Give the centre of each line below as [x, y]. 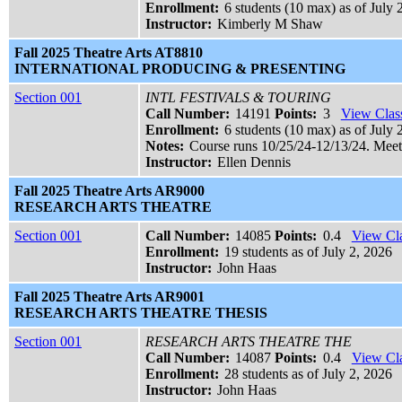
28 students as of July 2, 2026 [309, 374]
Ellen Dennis [254, 162]
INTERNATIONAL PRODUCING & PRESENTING [180, 69]
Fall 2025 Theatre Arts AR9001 [109, 297]
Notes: [165, 146]
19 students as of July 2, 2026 [309, 252]
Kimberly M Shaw [271, 24]
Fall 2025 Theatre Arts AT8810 [109, 53]
